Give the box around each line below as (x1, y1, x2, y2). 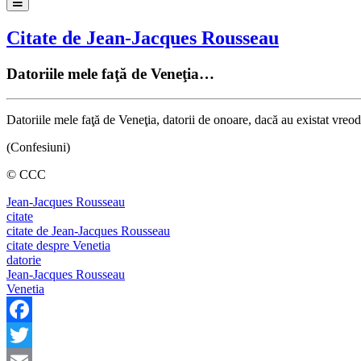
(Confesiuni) (6, 139, 70, 154)
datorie (6, 252, 41, 267)
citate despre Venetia (6, 238, 110, 252)
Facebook (6, 327, 56, 342)
